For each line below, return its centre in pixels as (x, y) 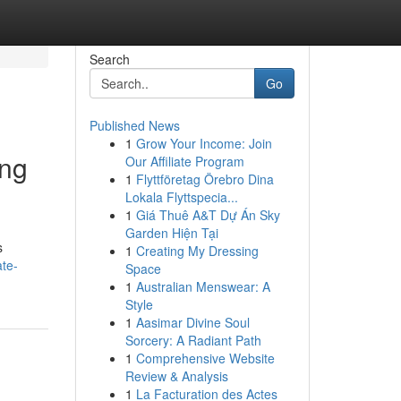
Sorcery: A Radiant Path (193, 340)
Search (109, 59)
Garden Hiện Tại (171, 233)
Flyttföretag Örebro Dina (205, 179)
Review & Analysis (176, 376)
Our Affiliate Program (184, 161)
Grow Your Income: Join (204, 143)
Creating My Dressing (197, 251)
